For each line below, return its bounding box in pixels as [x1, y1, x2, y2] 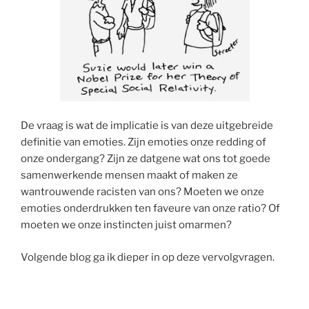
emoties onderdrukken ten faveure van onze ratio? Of [21, 202, 280, 215]
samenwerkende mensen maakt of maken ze [21, 169, 238, 182]
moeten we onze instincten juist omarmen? [21, 219, 232, 232]
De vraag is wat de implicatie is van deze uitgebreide [21, 119, 273, 132]
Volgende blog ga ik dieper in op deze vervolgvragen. [21, 250, 275, 263]
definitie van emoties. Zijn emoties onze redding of [21, 136, 266, 149]
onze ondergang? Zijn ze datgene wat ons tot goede [21, 152, 270, 166]
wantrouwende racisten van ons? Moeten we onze [21, 186, 264, 199]
